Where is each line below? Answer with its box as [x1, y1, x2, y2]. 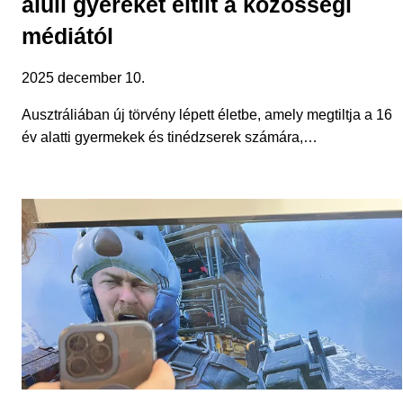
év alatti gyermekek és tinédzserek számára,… [22, 130, 318, 146]
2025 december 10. [22, 70, 145, 86]
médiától [22, 23, 113, 49]
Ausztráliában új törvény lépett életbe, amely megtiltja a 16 [22, 107, 392, 123]
